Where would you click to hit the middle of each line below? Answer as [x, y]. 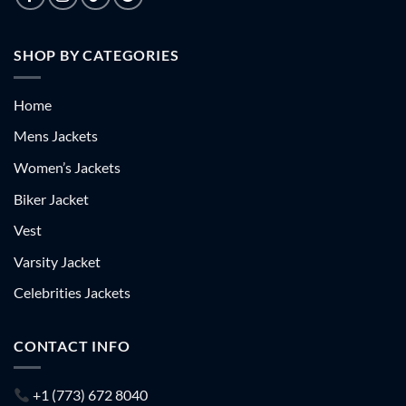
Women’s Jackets [67, 167]
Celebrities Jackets [72, 293]
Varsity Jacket [57, 261]
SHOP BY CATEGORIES [97, 55]
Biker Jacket [51, 198]
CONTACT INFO [72, 345]
